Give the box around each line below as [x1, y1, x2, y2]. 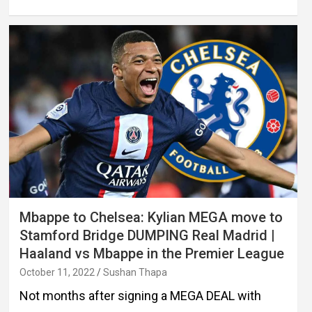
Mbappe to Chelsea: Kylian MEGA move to [19, 209, 283, 226]
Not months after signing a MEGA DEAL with [19, 288, 261, 304]
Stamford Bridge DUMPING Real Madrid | [19, 227, 275, 244]
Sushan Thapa [102, 267, 167, 279]
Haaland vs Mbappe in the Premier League [19, 245, 284, 263]
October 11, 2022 [19, 267, 95, 279]
